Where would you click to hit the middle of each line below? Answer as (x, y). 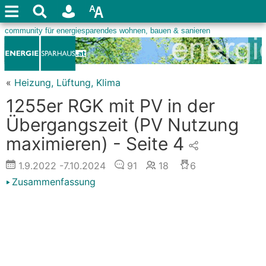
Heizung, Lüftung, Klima (67, 83)
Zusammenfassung (54, 182)
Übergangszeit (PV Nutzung (122, 125)
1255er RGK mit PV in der (110, 106)
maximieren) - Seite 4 (95, 144)
